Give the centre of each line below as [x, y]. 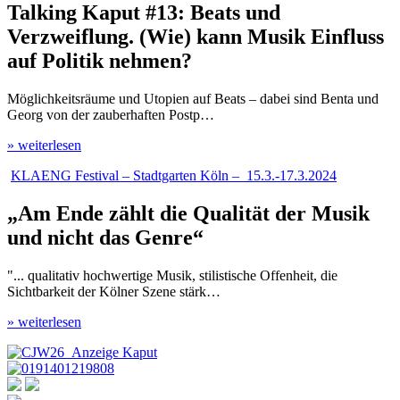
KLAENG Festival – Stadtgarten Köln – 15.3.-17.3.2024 [174, 176]
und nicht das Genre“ [105, 238]
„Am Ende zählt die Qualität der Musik [188, 214]
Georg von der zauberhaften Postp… [111, 115]
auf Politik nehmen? [100, 61]
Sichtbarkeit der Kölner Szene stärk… [114, 292]
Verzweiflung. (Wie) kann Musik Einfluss [196, 37]
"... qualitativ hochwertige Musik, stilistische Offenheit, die [172, 276]
